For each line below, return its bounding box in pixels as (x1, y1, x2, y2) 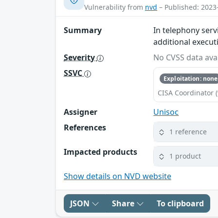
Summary (64, 25, 102, 36)
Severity (64, 52, 97, 63)
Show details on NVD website (64, 170, 171, 182)
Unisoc (153, 106, 179, 117)
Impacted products (64, 146, 137, 157)
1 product (169, 151, 201, 161)
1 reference (169, 127, 207, 137)
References (64, 122, 106, 133)
